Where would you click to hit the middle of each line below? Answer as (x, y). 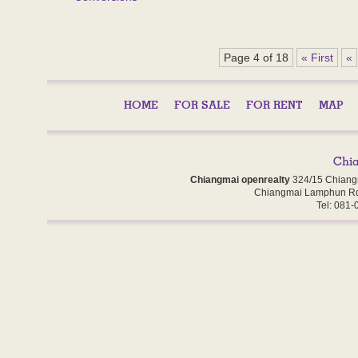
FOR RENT (274, 105)
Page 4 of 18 (256, 58)
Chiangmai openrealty (240, 179)
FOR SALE (202, 105)
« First (317, 58)
